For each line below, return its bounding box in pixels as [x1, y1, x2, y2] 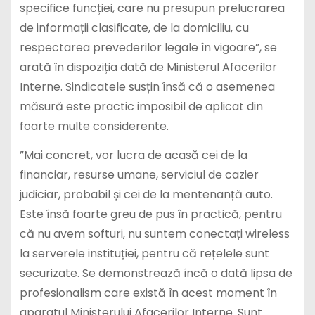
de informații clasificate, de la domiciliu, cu [19, 20, 249, 37]
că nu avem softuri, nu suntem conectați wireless [19, 225, 290, 242]
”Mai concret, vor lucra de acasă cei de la [19, 146, 247, 163]
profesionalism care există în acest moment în [19, 284, 277, 301]
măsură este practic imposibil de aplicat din [19, 98, 263, 115]
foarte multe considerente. [19, 118, 169, 135]
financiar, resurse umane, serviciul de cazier [19, 166, 259, 183]
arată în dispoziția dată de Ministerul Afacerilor [19, 59, 277, 76]
